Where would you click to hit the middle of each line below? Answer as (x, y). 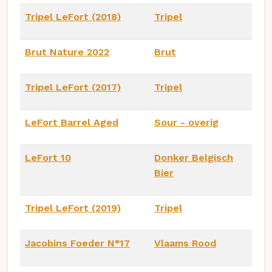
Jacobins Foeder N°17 (77, 243)
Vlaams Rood (185, 243)
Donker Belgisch (194, 158)
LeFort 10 (48, 158)
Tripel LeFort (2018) (73, 17)
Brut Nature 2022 (67, 52)
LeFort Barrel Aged (72, 123)
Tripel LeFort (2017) (73, 87)
